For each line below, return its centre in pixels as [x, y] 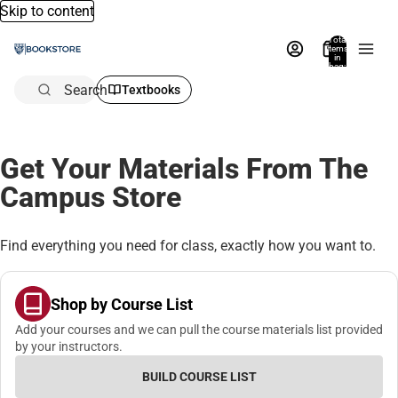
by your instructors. [69, 347]
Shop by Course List [122, 304]
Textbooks [151, 90]
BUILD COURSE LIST [199, 377]
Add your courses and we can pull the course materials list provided [199, 330]
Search [86, 90]
